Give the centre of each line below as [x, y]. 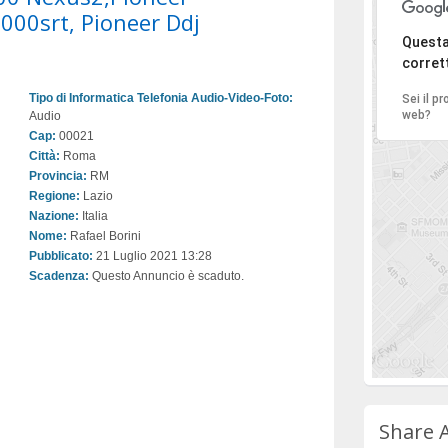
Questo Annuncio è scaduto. [166, 276]
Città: [44, 156]
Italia [93, 216]
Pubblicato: [61, 256]
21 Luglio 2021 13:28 [152, 256]
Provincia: [58, 176]
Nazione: [54, 216]
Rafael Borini [104, 236]
